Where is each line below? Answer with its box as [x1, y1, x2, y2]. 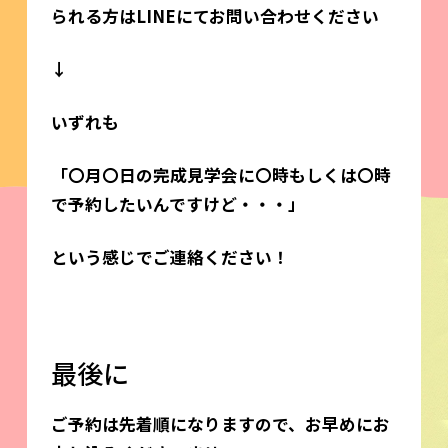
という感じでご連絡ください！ [50, 244, 289, 269]
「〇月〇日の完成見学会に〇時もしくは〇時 [50, 162, 391, 187]
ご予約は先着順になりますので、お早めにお [50, 411, 390, 436]
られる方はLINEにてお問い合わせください [50, 4, 379, 29]
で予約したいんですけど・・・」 [50, 191, 305, 216]
